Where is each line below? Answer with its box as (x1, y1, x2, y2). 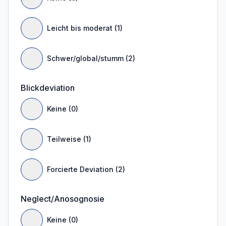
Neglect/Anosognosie (21, 194, 104, 204)
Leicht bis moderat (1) (47, 24, 123, 32)
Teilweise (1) (47, 135, 91, 143)
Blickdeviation (21, 83, 75, 93)
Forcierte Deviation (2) (47, 165, 125, 174)
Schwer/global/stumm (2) (47, 54, 135, 63)
